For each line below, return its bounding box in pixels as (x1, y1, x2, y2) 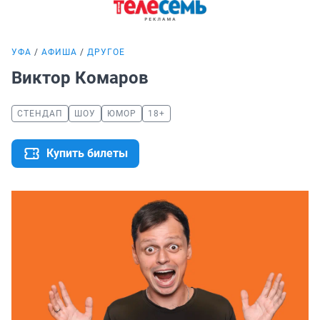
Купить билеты (46, 146, 128, 161)
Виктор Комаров (11, 68, 153, 89)
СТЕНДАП (17, 109, 63, 119)
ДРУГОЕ (87, 47, 125, 58)
